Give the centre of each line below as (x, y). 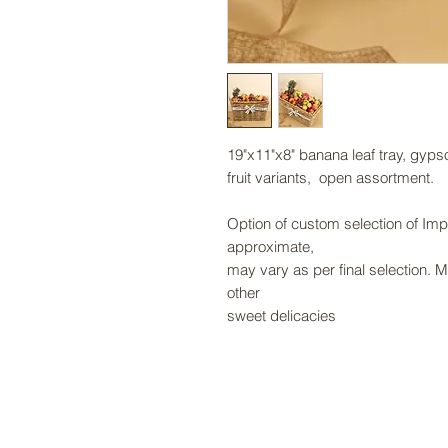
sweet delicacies (281, 315)
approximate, (272, 246)
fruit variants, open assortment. (330, 177)
